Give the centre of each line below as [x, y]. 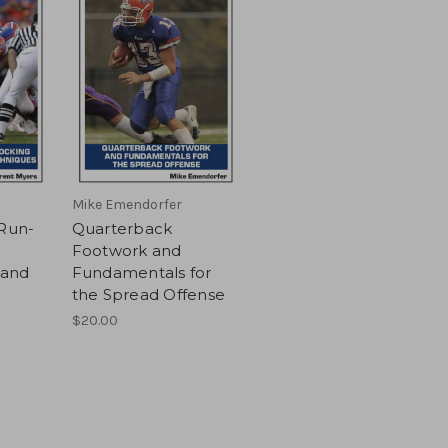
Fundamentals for [141, 272]
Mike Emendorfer [126, 204]
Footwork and [126, 250]
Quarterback [122, 228]
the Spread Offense [148, 294]
